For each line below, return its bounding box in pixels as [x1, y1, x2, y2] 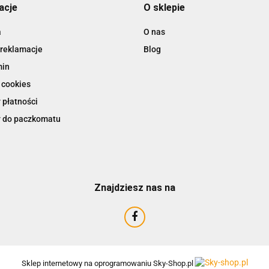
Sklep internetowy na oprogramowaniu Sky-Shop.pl [21, 258, 193, 268]
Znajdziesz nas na [94, 181, 175, 193]
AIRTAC [112, 46, 157, 62]
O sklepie [144, 1, 185, 13]
